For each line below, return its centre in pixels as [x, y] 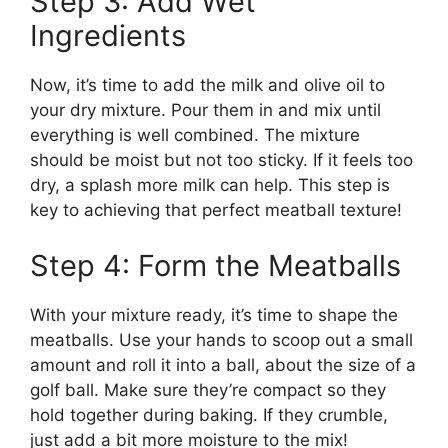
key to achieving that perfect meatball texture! [216, 210]
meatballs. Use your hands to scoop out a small [221, 339]
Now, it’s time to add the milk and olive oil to [207, 85]
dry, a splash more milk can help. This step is [210, 185]
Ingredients [108, 35]
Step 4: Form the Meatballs [215, 265]
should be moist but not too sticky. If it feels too [221, 160]
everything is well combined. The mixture [195, 135]
